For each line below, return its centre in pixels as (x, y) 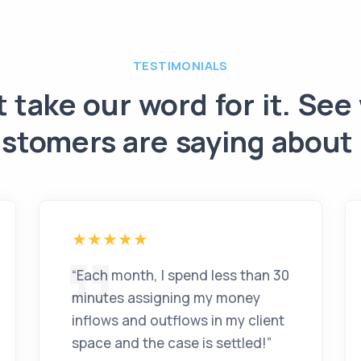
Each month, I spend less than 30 (183, 275)
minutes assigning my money (166, 298)
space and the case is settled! (169, 343)
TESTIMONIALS (180, 66)
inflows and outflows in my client (178, 320)
